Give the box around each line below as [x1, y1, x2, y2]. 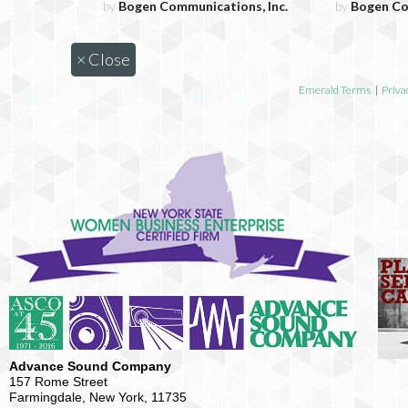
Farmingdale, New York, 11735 [9, 389, 187, 404]
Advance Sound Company [9, 358, 171, 373]
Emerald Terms [298, 83, 371, 97]
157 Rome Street [9, 373, 107, 389]
